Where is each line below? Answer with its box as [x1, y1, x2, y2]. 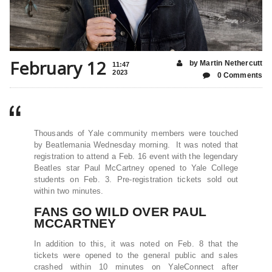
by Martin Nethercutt [187, 58, 263, 67]
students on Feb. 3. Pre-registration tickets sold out [33, 174, 239, 184]
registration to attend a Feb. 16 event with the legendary [33, 151, 239, 161]
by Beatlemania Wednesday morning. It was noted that [33, 140, 239, 149]
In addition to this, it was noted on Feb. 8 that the [33, 239, 239, 248]
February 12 [9, 56, 107, 80]
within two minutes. [33, 186, 104, 195]
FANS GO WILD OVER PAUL [33, 204, 206, 219]
